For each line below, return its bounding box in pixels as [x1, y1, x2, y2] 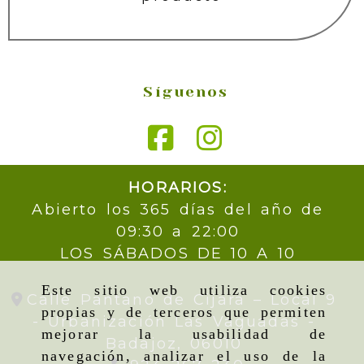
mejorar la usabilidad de [41, 326, 327, 343]
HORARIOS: [128, 179, 227, 197]
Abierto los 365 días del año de [32, 201, 324, 219]
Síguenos [143, 84, 229, 101]
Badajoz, [105, 335, 191, 353]
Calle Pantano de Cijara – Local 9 [26, 291, 337, 310]
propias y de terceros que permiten [41, 304, 327, 321]
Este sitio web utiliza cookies [41, 282, 327, 299]
